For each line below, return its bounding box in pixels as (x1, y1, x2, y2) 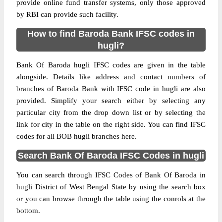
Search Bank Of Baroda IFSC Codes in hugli (18, 151, 204, 161)
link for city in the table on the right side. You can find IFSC (16, 120, 206, 128)
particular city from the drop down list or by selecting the (16, 109, 206, 116)
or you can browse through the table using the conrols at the (16, 195, 206, 203)
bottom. (16, 207, 40, 215)
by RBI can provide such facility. (16, 10, 118, 18)
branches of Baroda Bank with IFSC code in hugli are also (16, 85, 206, 93)
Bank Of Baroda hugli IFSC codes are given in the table (16, 61, 206, 69)
